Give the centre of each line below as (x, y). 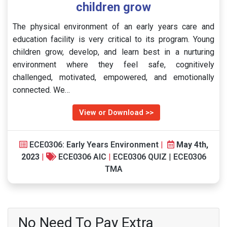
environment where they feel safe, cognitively (113, 65)
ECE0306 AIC (82, 157)
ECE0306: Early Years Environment (94, 145)
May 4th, (192, 145)
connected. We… (41, 90)
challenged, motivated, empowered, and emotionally (113, 77)
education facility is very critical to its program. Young (113, 39)
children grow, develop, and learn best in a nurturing (113, 52)
